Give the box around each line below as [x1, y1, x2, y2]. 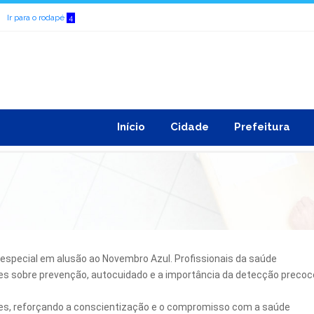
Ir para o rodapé [7, 13, 67, 22]
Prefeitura [234, 121, 290, 133]
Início [117, 121, 145, 133]
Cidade [170, 121, 209, 133]
